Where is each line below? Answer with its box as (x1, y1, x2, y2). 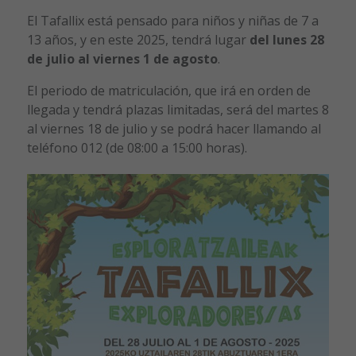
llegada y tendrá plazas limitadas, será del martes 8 (26, 101, 329, 119)
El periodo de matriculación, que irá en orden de (26, 82, 311, 100)
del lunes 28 (249, 31, 324, 49)
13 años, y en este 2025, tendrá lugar (26, 31, 250, 49)
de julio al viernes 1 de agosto (26, 50, 218, 68)
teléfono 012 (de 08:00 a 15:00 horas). (26, 139, 247, 157)
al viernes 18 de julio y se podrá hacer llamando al (26, 120, 321, 138)
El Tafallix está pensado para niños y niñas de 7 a (26, 12, 319, 30)
